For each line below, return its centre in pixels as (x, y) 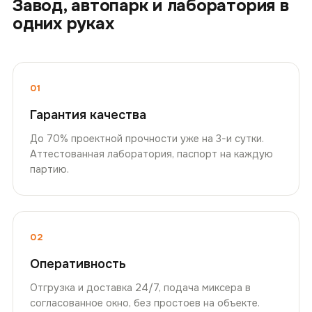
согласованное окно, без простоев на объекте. (145, 303)
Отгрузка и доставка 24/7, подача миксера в (140, 287)
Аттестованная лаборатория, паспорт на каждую (151, 154)
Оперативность (78, 264)
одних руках (63, 23)
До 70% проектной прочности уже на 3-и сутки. (147, 138)
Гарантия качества (88, 115)
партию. (49, 169)
